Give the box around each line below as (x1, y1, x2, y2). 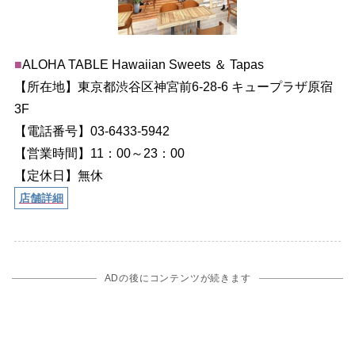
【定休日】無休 (13, 168, 103, 182)
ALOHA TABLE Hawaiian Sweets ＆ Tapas (21, 57, 264, 71)
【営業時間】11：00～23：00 (13, 146, 185, 160)
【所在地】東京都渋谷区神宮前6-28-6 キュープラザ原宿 (13, 79, 333, 94)
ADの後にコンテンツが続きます (104, 272, 251, 284)
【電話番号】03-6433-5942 (13, 124, 170, 138)
